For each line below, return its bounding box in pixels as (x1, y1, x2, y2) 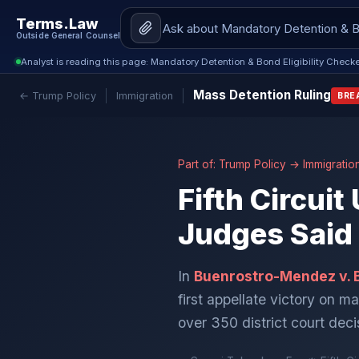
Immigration (116, 89, 173, 102)
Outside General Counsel (16, 30, 121, 40)
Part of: (178, 158, 219, 171)
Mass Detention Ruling (193, 87, 331, 103)
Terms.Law (16, 15, 99, 32)
